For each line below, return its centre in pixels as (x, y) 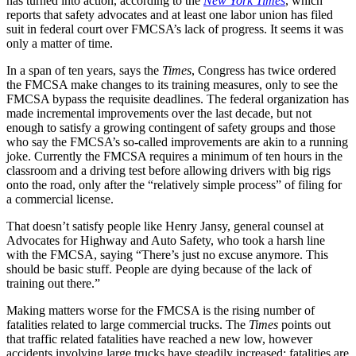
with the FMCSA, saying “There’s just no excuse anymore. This (167, 254)
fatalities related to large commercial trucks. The (128, 324)
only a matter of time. (60, 43)
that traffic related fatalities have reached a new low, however (159, 339)
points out (304, 324)
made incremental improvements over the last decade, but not (159, 113)
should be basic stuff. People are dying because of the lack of (159, 269)
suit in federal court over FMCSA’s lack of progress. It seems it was (175, 29)
